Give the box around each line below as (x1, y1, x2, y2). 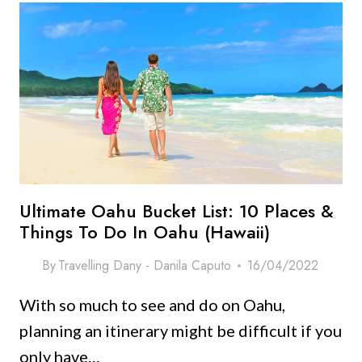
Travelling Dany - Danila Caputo (58, 256, 232, 276)
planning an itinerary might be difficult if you (19, 321, 342, 341)
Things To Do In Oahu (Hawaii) (19, 219, 270, 246)
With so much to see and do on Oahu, (19, 295, 285, 315)
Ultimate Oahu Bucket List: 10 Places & (19, 198, 334, 225)
